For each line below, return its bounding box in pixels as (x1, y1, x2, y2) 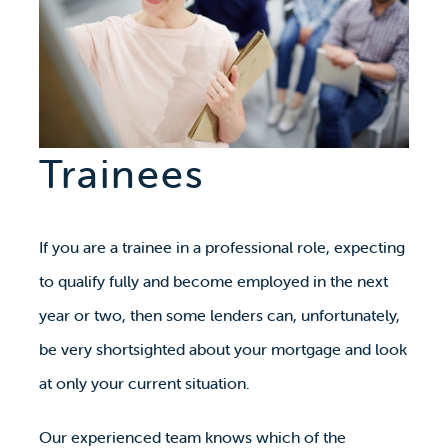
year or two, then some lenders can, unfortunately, (38, 305, 400, 326)
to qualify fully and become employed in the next (38, 271, 388, 292)
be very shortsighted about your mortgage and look (38, 339, 407, 360)
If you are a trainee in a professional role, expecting (38, 237, 405, 258)
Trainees (38, 149, 205, 199)
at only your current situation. (38, 373, 250, 394)
